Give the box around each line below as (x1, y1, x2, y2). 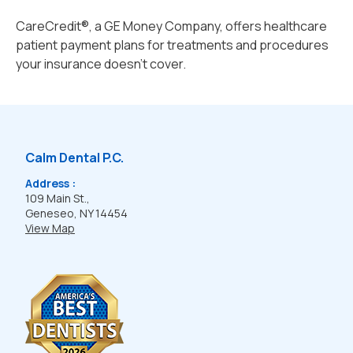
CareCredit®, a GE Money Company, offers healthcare (16, 17, 327, 35)
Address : (25, 176, 76, 191)
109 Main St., (25, 191, 92, 206)
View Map (25, 221, 75, 236)
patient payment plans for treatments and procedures (16, 36, 329, 54)
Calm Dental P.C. (25, 149, 124, 166)
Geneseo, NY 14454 (25, 206, 130, 221)
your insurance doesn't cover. (16, 55, 186, 72)
